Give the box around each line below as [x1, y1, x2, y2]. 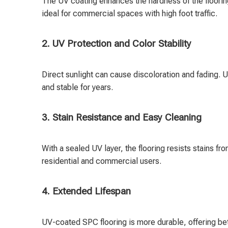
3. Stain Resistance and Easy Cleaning [42, 112, 202, 123]
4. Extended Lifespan [42, 186, 131, 197]
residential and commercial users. [42, 156, 161, 166]
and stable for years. [42, 82, 113, 92]
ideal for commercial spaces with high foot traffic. [42, 9, 217, 18]
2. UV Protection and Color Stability [42, 38, 191, 49]
